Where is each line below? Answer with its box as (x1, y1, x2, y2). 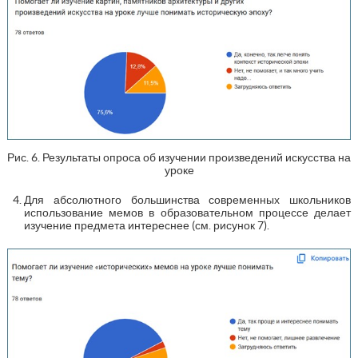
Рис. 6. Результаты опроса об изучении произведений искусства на (7, 151, 351, 165)
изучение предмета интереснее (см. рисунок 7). (23, 219, 269, 233)
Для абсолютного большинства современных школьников (23, 193, 352, 207)
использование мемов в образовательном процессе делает (23, 206, 352, 220)
